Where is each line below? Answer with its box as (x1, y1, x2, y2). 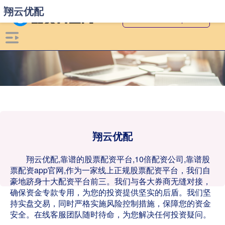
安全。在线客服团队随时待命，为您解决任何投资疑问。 (10, 208, 211, 220)
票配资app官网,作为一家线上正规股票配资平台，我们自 (10, 164, 210, 176)
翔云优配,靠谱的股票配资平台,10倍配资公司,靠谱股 (26, 153, 210, 165)
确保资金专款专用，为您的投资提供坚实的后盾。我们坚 (10, 186, 211, 198)
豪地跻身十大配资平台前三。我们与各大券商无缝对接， (10, 175, 211, 187)
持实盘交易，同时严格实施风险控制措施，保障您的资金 (10, 197, 211, 209)
